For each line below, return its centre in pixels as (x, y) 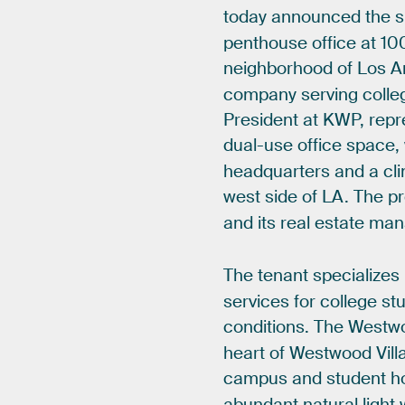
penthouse (266, 43)
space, (373, 146)
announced (316, 18)
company (260, 94)
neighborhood (278, 69)
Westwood (331, 353)
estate (340, 223)
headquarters (277, 171)
